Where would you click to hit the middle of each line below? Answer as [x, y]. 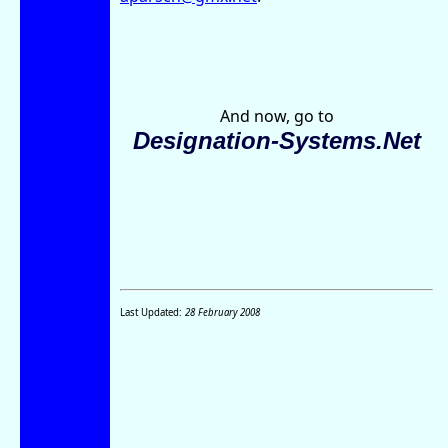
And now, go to [276, 115]
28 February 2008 [222, 312]
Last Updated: [152, 312]
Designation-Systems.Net [276, 140]
